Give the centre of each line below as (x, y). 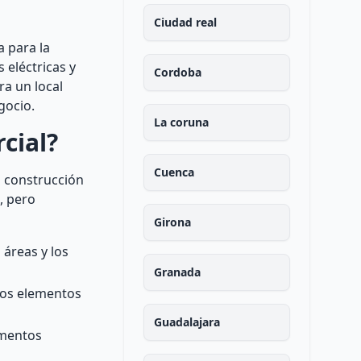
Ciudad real (185, 22)
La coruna (181, 122)
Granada (177, 272)
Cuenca (174, 172)
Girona (172, 222)
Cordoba (177, 72)
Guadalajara (187, 322)
